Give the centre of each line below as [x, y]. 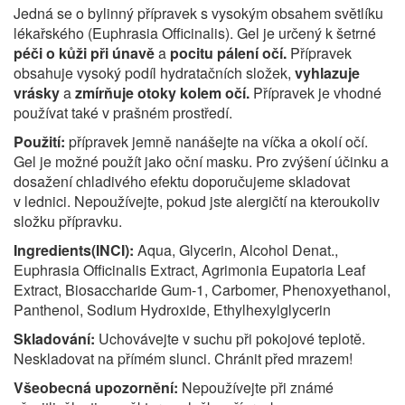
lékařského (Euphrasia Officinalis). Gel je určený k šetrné [195, 33]
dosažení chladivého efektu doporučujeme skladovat [182, 181]
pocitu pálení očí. [228, 53]
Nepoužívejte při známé [258, 387]
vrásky [37, 93]
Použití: [41, 141]
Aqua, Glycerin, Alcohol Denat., [236, 250]
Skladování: [56, 339]
